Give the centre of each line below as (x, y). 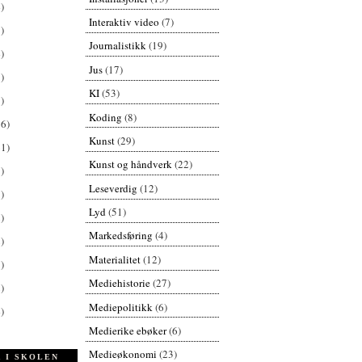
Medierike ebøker (127, 330)
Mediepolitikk (120, 307)
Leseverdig (113, 188)
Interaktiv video (124, 22)
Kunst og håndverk (130, 164)
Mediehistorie (119, 283)
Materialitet (114, 259)
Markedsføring (120, 236)
